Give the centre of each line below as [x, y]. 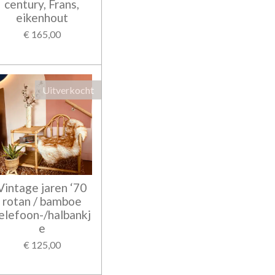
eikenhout [42, 18]
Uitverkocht [68, 90]
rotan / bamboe [42, 201]
